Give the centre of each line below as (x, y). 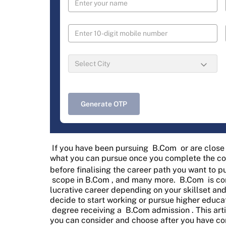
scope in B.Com (81, 180)
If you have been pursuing (101, 148)
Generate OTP (104, 104)
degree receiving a (88, 210)
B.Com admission (158, 210)
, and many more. (145, 180)
